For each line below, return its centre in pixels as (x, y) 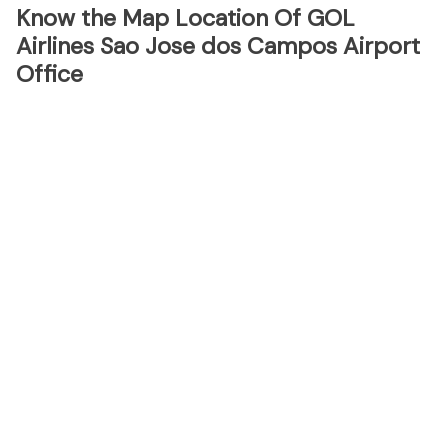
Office (49, 74)
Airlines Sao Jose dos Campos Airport (218, 46)
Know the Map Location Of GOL (185, 18)
